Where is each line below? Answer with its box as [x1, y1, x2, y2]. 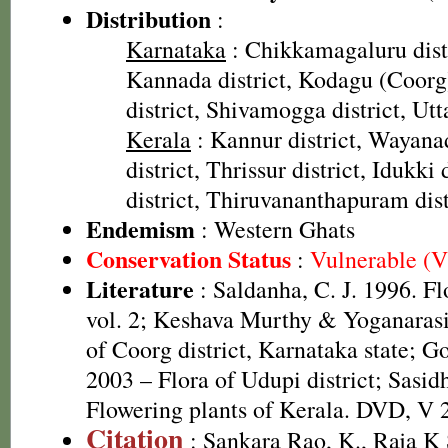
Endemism [86, 211, 195, 246]
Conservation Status [86, 241, 291, 276]
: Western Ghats [195, 213, 355, 245]
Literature [86, 271, 194, 306]
